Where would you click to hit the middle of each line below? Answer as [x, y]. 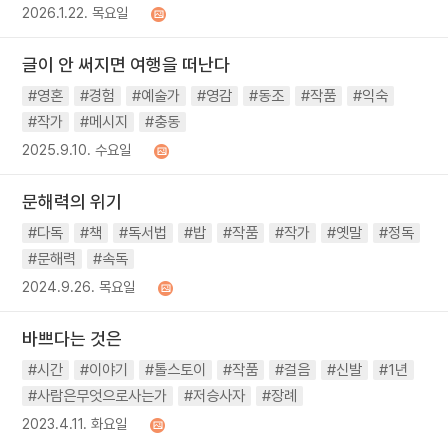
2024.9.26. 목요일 [79, 286]
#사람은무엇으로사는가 [98, 396]
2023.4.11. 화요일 [75, 423]
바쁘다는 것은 [72, 338]
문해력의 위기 [72, 201]
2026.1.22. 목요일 [75, 12]
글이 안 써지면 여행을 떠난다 [126, 64]
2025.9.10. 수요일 [77, 149]
